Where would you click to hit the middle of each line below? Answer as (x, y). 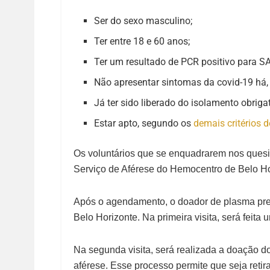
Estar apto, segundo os (144, 124)
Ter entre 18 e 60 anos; (142, 42)
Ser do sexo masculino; (143, 21)
